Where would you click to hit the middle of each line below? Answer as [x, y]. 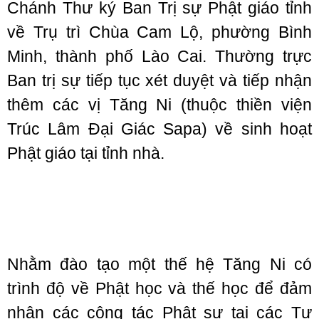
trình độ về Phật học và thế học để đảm [159, 288]
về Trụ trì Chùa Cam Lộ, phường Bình [159, 32]
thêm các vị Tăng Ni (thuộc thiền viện [159, 105]
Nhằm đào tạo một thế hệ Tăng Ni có [159, 264]
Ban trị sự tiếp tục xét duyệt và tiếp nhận [159, 80]
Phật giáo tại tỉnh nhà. [86, 153]
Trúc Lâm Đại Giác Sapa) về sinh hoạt [159, 129]
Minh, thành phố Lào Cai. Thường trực [159, 56]
